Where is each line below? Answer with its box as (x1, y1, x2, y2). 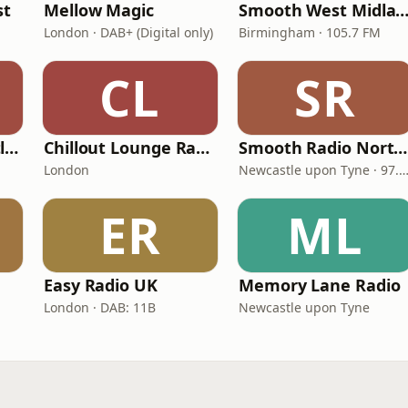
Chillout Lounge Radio (196, 137, 210, 158)
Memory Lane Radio (239, 274, 401, 296)
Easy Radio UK (44, 274, 158, 296)
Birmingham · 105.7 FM (239, 24, 381, 41)
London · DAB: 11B (44, 299, 156, 316)
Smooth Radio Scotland (5, 137, 19, 158)
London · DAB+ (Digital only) (44, 24, 213, 41)
